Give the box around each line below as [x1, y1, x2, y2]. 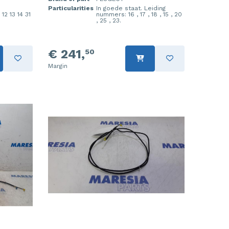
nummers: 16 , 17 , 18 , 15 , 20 [96, 10, 182, 18]
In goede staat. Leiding [96, 4, 166, 12]
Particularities [48, 4, 94, 12]
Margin [48, 62, 67, 70]
